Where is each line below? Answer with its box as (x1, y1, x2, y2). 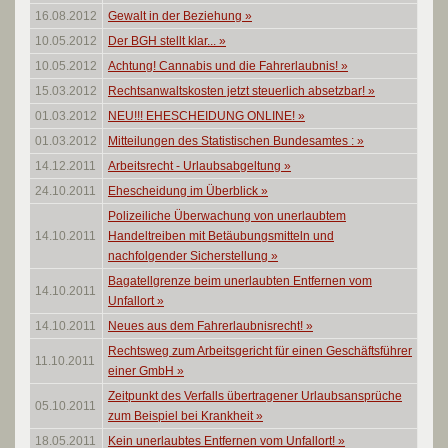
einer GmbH (108, 364, 177, 378)
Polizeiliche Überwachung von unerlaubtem (108, 209, 346, 223)
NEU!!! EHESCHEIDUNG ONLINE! (108, 109, 298, 123)
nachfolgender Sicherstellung (108, 249, 271, 263)
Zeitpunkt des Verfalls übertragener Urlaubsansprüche (108, 389, 402, 403)
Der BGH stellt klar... (108, 34, 219, 48)
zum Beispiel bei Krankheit (108, 409, 256, 423)
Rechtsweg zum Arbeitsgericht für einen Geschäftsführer (108, 344, 412, 358)
